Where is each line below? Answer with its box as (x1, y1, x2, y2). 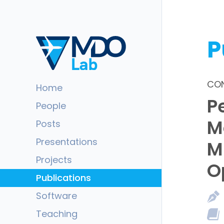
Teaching (36, 207, 77, 220)
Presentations (36, 135, 97, 148)
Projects (36, 153, 72, 166)
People (36, 99, 66, 112)
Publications (36, 171, 91, 184)
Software (36, 189, 77, 202)
